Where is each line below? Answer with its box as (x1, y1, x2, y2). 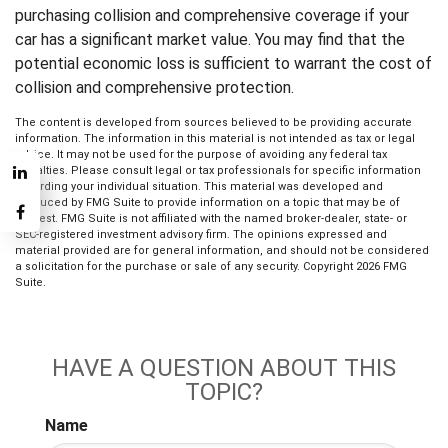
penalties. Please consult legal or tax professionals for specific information (15, 164, 421, 177)
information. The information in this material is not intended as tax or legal (15, 132, 415, 145)
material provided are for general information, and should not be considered (15, 244, 429, 257)
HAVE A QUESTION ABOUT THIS (52, 354, 396, 382)
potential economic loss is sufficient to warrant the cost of (15, 54, 432, 73)
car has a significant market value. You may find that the (15, 30, 405, 49)
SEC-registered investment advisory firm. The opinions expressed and (15, 228, 387, 241)
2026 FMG (356, 260, 407, 273)
